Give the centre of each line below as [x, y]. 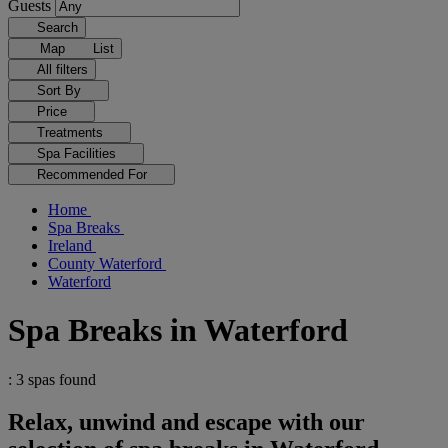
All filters [62, 69]
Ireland [72, 245]
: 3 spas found [52, 379]
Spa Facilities [78, 153]
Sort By [60, 90]
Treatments [71, 132]
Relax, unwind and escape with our [186, 421]
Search [57, 27]
